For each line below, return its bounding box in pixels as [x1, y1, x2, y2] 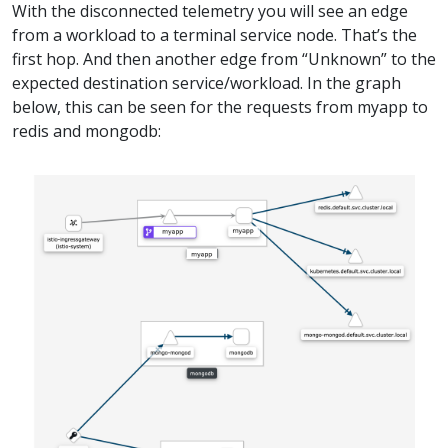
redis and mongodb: [12, 120, 161, 143]
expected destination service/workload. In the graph [12, 72, 401, 95]
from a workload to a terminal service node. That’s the [12, 24, 417, 47]
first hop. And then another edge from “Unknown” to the [12, 48, 436, 71]
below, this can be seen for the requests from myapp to [12, 96, 428, 119]
